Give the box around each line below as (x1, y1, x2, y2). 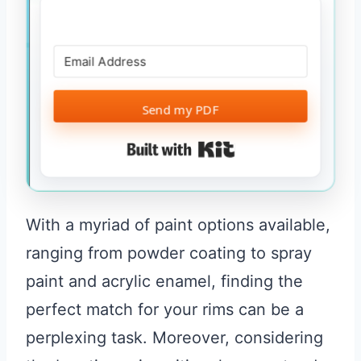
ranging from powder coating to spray (26, 243, 312, 263)
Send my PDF (142, 101, 219, 118)
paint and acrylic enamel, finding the (26, 272, 303, 292)
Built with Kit (234, 138, 330, 160)
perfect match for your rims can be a (26, 300, 304, 320)
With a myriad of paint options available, (26, 215, 330, 235)
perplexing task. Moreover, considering (26, 328, 323, 348)
